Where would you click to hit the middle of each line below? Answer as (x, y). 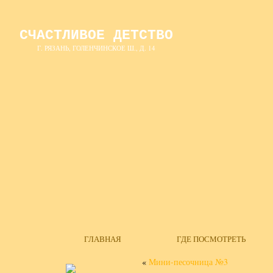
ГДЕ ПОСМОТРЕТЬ (211, 239)
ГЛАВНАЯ (103, 239)
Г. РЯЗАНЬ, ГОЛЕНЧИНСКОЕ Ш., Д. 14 (96, 48)
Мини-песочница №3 (188, 262)
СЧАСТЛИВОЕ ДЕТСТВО (96, 35)
